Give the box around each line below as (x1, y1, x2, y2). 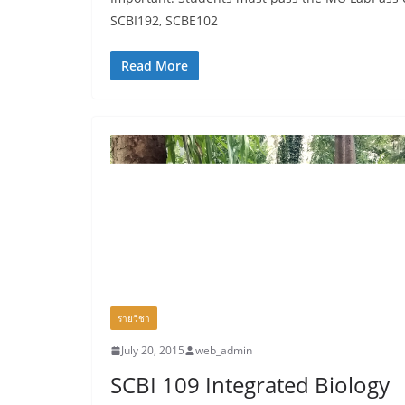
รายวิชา (118, 312, 150, 325)
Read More (121, 56, 188, 74)
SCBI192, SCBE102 (110, 11, 218, 29)
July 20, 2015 (121, 343, 184, 359)
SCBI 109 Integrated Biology (110, 370, 390, 400)
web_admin (195, 343, 252, 359)
